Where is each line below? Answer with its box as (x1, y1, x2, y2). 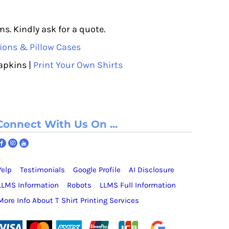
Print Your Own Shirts (33, 59, 123, 71)
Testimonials (20, 165, 65, 174)
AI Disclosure (129, 165, 174, 174)
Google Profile (73, 165, 121, 174)
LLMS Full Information (100, 180, 176, 190)
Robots (67, 180, 91, 190)
